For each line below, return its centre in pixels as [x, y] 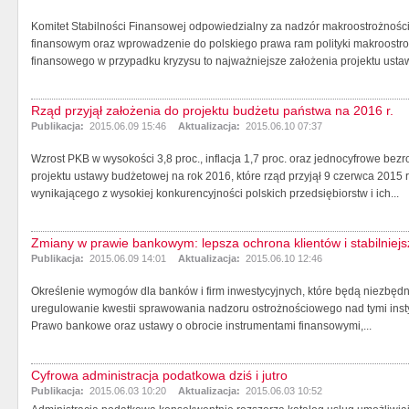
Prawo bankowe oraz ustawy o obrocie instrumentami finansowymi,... [201, 325]
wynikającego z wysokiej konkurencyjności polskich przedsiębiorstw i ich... [215, 193]
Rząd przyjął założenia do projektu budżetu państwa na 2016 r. [212, 110]
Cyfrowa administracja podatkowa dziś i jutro [159, 375]
